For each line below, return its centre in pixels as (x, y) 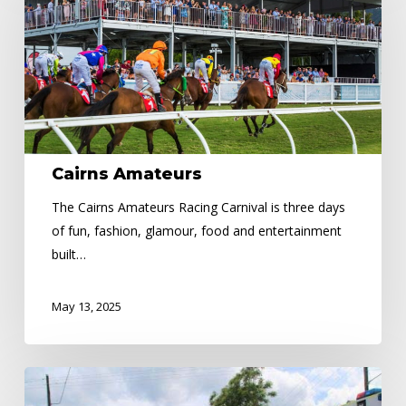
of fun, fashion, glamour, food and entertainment (196, 230)
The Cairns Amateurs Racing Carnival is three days (198, 207)
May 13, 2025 (86, 306)
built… (68, 254)
